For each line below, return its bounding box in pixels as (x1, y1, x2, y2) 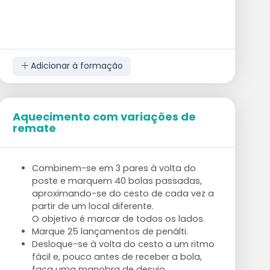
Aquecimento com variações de (12, 108, 196, 124)
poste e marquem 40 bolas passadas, (31, 174, 202, 187)
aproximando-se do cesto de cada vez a (31, 187, 214, 199)
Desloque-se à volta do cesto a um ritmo (31, 237, 215, 250)
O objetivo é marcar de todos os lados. (31, 212, 205, 225)
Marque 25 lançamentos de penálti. (31, 225, 188, 237)
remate (12, 120, 56, 136)
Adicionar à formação (28, 60, 123, 72)
